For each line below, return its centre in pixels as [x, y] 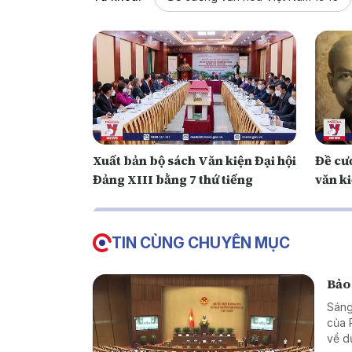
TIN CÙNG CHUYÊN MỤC [201, 243]
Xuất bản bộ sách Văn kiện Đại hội [194, 161]
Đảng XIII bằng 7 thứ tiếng [173, 180]
